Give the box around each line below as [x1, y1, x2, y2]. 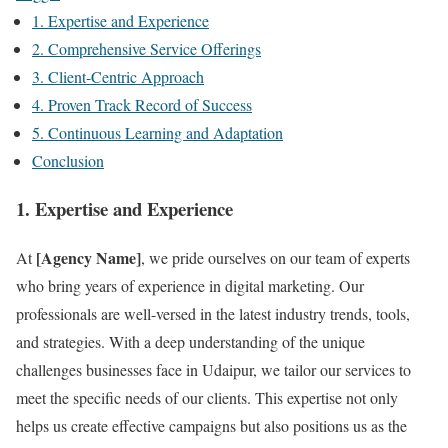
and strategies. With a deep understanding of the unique [16, 331, 365, 353]
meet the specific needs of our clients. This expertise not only [16, 387, 398, 409]
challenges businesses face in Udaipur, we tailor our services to [16, 359, 411, 381]
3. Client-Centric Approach [32, 65, 204, 87]
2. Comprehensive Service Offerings [32, 37, 261, 59]
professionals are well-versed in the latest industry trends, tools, [16, 303, 410, 325]
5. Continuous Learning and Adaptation [32, 121, 283, 143]
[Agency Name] [36, 246, 141, 270]
